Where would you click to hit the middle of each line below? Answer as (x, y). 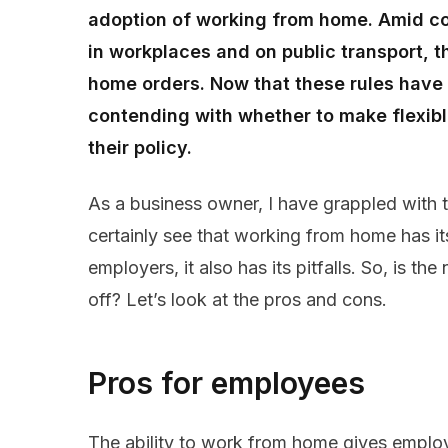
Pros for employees (226, 383)
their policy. (140, 148)
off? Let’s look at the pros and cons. (237, 300)
